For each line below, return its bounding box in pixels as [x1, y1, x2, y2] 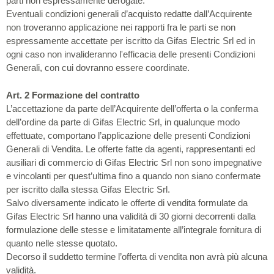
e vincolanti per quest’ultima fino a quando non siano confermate [6, 170, 261, 181]
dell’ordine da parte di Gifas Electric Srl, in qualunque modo [6, 116, 240, 127]
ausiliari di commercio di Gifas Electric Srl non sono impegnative [6, 157, 262, 168]
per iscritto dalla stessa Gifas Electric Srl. [6, 183, 170, 194]
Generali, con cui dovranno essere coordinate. [6, 62, 190, 73]
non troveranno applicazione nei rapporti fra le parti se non [6, 22, 235, 32]
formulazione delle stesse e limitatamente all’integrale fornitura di [6, 224, 261, 235]
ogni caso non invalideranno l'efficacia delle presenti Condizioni [6, 49, 255, 59]
